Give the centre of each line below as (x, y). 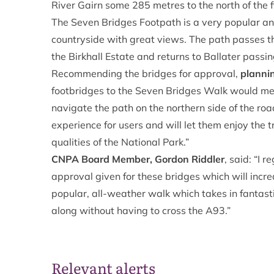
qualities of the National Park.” (120, 142)
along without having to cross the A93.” (141, 210)
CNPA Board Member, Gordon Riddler (138, 159)
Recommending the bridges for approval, (146, 73)
